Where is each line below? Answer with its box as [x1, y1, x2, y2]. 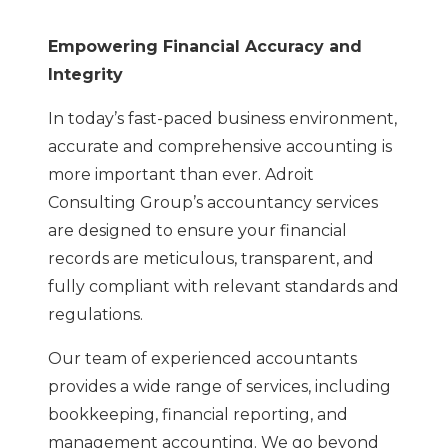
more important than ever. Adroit [48, 164, 314, 184]
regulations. [48, 304, 143, 324]
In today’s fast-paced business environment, [48, 108, 397, 128]
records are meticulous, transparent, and [48, 248, 374, 268]
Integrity [48, 64, 123, 84]
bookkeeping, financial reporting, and [48, 404, 348, 424]
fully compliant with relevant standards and [48, 276, 399, 296]
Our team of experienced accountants [48, 348, 357, 368]
